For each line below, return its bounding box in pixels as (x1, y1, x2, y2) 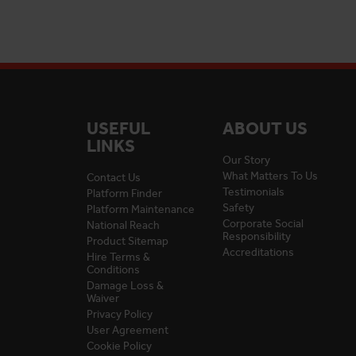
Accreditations (222, 246, 294, 259)
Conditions (86, 263, 140, 277)
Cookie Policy (86, 339, 152, 353)
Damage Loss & (86, 279, 164, 292)
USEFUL (86, 118, 150, 139)
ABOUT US (222, 118, 308, 139)
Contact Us (86, 171, 141, 184)
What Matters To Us (222, 169, 318, 183)
